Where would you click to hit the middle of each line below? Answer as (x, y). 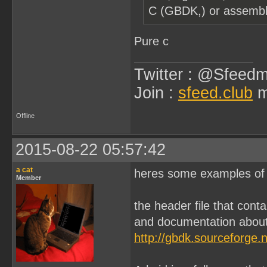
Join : (156, 93)
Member (29, 178)
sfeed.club (215, 93)
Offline (25, 116)
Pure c (151, 41)
